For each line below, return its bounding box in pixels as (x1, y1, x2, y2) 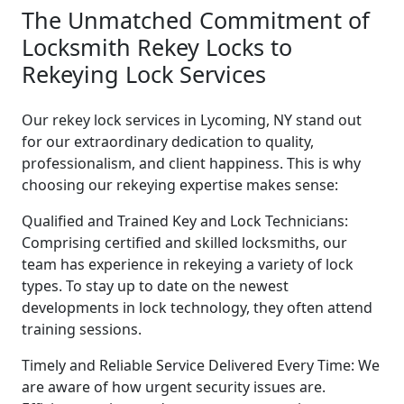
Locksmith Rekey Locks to (22, 31, 292, 62)
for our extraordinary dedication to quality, (22, 131, 314, 151)
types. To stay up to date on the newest (22, 275, 289, 296)
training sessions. (22, 318, 142, 339)
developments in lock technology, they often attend (22, 297, 372, 317)
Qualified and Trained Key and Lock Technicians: (22, 210, 348, 231)
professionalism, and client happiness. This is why (22, 152, 361, 173)
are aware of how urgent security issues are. (22, 376, 326, 397)
